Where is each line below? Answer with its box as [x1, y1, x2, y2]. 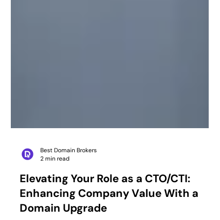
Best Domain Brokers [40, 165, 97, 174]
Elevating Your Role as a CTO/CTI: [20, 191, 191, 205]
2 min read [40, 174, 70, 182]
